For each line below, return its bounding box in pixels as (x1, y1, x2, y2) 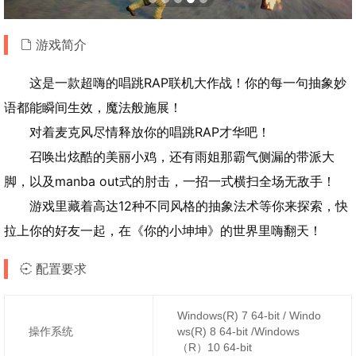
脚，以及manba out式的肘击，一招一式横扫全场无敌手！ (4, 172, 335, 189)
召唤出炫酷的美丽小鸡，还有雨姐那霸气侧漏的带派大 (29, 148, 335, 164)
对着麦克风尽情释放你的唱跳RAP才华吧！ (29, 123, 270, 140)
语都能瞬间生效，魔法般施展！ (4, 99, 182, 115)
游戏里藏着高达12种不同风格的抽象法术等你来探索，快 (29, 197, 348, 214)
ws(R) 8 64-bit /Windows (177, 324, 300, 338)
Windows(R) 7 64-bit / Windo (177, 308, 321, 322)
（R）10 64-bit (177, 340, 252, 354)
